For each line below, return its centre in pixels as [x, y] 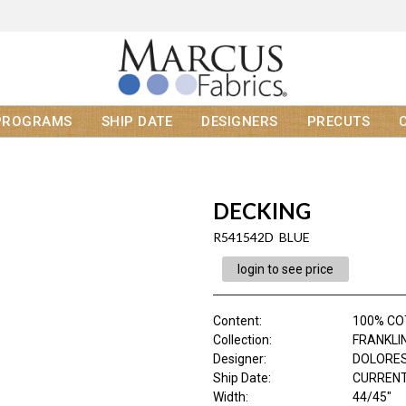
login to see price [285, 270]
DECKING [261, 211]
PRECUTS [338, 122]
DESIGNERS [240, 122]
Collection [241, 340]
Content [236, 321]
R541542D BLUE [261, 237]
